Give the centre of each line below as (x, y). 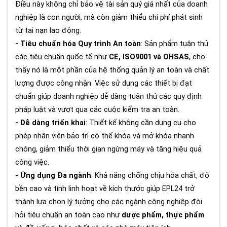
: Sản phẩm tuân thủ (175, 44)
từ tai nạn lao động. (48, 31)
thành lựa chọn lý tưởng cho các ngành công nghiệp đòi (109, 202)
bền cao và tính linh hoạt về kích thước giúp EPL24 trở (105, 189)
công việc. (32, 163)
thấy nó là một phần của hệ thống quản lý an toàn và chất (112, 70)
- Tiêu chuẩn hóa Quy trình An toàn (78, 44)
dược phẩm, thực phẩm (163, 215)
